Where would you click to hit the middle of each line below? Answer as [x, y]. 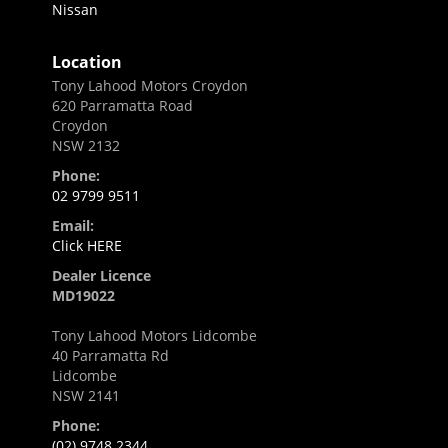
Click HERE [87, 246]
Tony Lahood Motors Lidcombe [154, 336]
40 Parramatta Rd [110, 356]
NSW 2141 [86, 396]
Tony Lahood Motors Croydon [150, 86]
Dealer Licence [101, 276]
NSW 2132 [86, 146]
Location [87, 62]
